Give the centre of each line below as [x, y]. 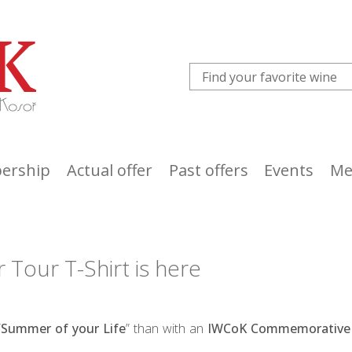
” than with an [167, 328]
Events [289, 170]
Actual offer [109, 170]
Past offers [208, 170]
